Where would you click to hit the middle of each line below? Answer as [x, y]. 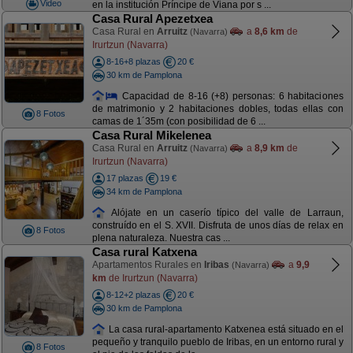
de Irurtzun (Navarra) [152, 278]
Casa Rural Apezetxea [152, 19]
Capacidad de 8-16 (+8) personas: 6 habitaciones [231, 96]
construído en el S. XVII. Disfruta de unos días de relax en [217, 226]
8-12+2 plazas [133, 295]
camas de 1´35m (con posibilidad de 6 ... [178, 122]
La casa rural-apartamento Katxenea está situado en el [225, 329]
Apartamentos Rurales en [148, 265]
